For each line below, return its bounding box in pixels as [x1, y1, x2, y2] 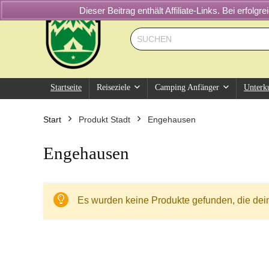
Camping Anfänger [155, 83, 219, 92]
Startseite [50, 83, 82, 92]
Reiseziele [97, 83, 130, 92]
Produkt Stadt [79, 115, 130, 124]
